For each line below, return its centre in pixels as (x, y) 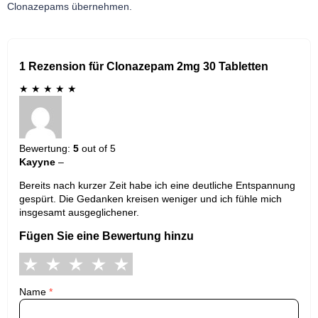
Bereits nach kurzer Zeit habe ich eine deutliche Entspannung (157, 186)
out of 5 (97, 149)
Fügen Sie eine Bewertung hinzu (106, 236)
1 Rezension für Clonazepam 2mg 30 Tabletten (144, 66)
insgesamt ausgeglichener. (79, 213)
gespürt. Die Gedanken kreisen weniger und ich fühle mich (150, 199)
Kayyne (37, 162)
